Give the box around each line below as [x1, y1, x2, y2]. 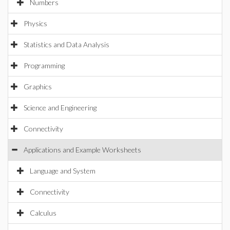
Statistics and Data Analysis [24, 40, 109, 49]
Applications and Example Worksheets [24, 145, 141, 154]
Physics [24, 19, 47, 28]
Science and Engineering [24, 103, 97, 112]
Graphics [24, 82, 52, 91]
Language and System [30, 166, 95, 175]
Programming [24, 61, 65, 70]
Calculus [30, 208, 56, 217]
